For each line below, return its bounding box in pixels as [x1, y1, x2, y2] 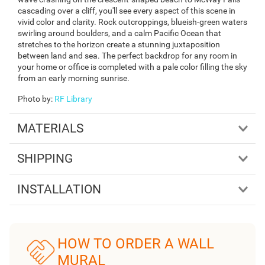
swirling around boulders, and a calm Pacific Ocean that [18, 28, 221, 38]
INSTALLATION [17, 182, 101, 196]
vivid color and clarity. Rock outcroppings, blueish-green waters [18, 17, 247, 27]
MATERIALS [17, 121, 83, 135]
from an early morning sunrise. [18, 73, 130, 83]
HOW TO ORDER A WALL [57, 235, 214, 253]
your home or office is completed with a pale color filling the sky [18, 62, 247, 72]
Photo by [18, 93, 51, 104]
